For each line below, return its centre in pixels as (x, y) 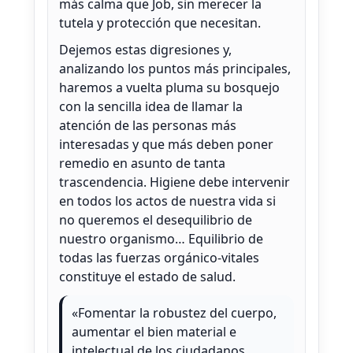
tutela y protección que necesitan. (160, 23)
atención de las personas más (148, 126)
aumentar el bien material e (154, 332)
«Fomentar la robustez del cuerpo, (174, 313)
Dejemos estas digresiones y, (145, 50)
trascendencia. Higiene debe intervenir (175, 182)
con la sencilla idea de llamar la (151, 107)
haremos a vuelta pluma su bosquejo (169, 88)
